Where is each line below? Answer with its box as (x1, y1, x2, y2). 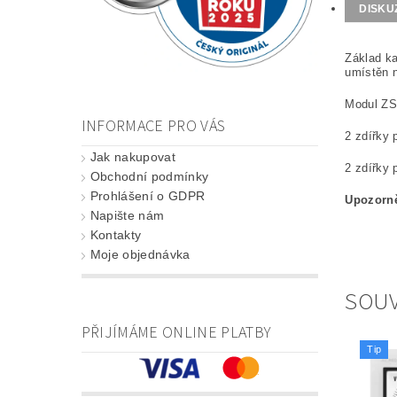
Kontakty (90, 227, 142, 242)
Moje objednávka (90, 246, 191, 261)
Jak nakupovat (90, 149, 175, 164)
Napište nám (90, 207, 165, 222)
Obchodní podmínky (90, 168, 209, 183)
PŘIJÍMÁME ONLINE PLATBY (81, 321, 272, 344)
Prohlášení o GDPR (90, 188, 206, 203)
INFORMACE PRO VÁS (81, 114, 226, 137)
